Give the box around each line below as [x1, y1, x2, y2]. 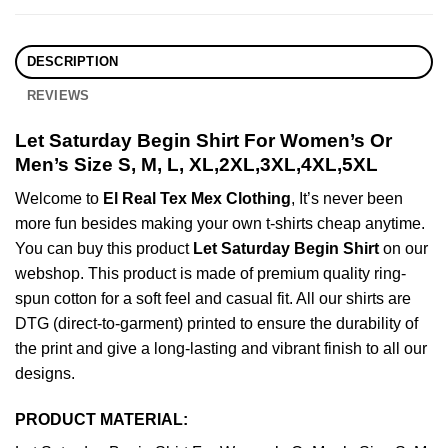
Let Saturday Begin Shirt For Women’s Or [15, 129, 392, 151]
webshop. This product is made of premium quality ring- [15, 265, 406, 283]
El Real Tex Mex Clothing [103, 190, 291, 208]
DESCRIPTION [26, 53, 119, 69]
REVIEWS [26, 87, 90, 103]
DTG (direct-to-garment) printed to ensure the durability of [15, 315, 418, 333]
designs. [15, 365, 75, 383]
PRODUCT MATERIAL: [15, 411, 188, 429]
